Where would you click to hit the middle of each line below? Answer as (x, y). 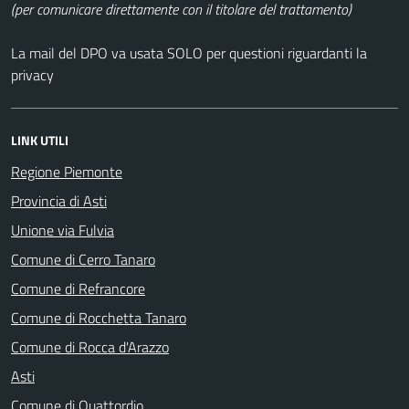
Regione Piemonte (67, 171)
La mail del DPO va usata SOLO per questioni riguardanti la (189, 52)
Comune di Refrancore (78, 288)
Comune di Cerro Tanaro (83, 259)
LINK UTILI (40, 140)
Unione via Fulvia (63, 230)
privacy (32, 74)
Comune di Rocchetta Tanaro (99, 317)
